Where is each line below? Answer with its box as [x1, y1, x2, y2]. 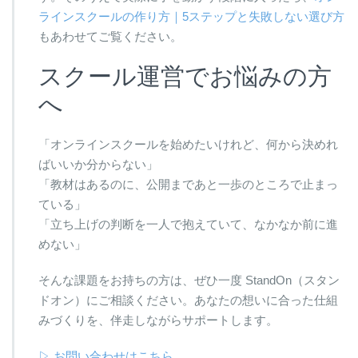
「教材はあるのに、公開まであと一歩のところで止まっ [38, 177, 338, 192]
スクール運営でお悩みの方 [38, 63, 332, 90]
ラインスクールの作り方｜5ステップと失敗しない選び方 [38, 10, 344, 24]
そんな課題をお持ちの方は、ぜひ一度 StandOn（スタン [38, 273, 340, 288]
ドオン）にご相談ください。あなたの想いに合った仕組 [38, 293, 338, 308]
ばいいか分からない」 [38, 157, 158, 172]
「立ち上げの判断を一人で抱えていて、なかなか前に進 [38, 217, 338, 232]
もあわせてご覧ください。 [38, 30, 182, 44]
